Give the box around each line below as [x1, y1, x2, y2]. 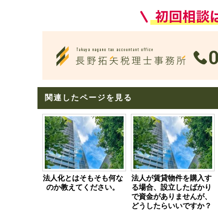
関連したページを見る [45, 93, 132, 102]
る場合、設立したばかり [131, 183, 212, 191]
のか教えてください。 [46, 183, 119, 191]
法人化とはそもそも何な [42, 174, 123, 182]
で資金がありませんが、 [131, 193, 212, 200]
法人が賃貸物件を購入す [131, 174, 212, 182]
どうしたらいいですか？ [131, 202, 212, 210]
